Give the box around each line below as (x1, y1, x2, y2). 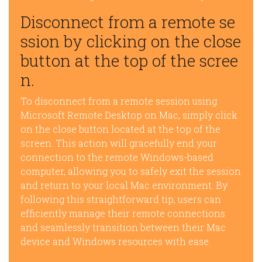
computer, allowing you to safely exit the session (20, 165, 241, 178)
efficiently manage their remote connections (20, 207, 225, 220)
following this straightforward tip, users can (20, 193, 221, 206)
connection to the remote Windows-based (20, 151, 213, 164)
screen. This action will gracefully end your (20, 137, 217, 150)
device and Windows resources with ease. (20, 235, 211, 248)
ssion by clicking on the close (20, 30, 241, 53)
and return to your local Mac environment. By (20, 179, 227, 192)
